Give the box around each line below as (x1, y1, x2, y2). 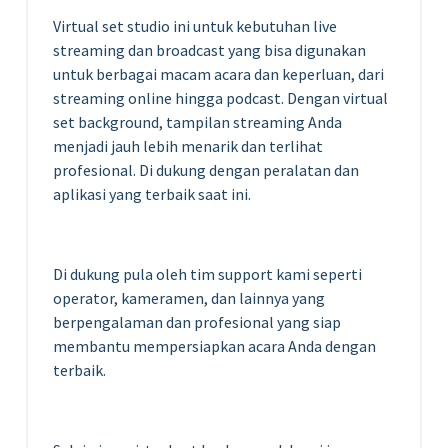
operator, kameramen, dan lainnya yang (53, 287, 325, 308)
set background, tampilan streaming (53, 111, 308, 132)
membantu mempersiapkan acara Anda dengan (53, 335, 376, 356)
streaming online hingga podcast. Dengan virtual (53, 87, 388, 108)
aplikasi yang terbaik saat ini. (53, 183, 251, 204)
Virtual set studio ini (53, 15, 190, 36)
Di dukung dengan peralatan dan (139, 159, 359, 180)
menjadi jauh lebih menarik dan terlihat (53, 135, 323, 156)
